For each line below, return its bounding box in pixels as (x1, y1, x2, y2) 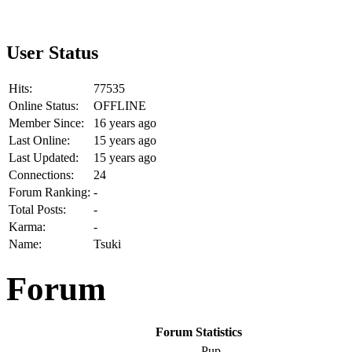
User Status (6, 42, 98, 63)
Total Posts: (9, 202, 66, 216)
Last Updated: (9, 150, 79, 164)
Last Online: (9, 133, 70, 147)
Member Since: (9, 115, 84, 130)
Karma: (9, 219, 46, 233)
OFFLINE (93, 98, 146, 112)
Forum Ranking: (9, 185, 90, 199)
